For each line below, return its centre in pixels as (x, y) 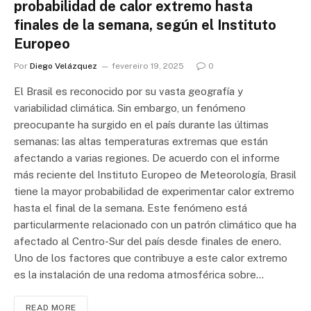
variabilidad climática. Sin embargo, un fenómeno (130, 108)
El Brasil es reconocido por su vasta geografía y (128, 91)
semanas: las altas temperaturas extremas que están (141, 141)
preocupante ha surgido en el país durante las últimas (141, 124)
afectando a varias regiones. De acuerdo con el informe (147, 158)
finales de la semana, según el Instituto (145, 25)
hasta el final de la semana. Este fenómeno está (131, 208)
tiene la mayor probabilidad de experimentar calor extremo (154, 191)
